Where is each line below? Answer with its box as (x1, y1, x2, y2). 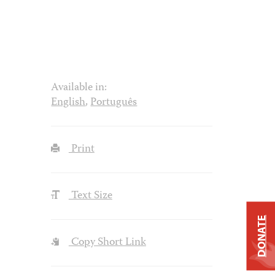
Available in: (51, 79, 107, 98)
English (51, 93, 86, 112)
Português (90, 93, 137, 112)
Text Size (68, 187, 112, 206)
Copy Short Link (68, 233, 146, 252)
